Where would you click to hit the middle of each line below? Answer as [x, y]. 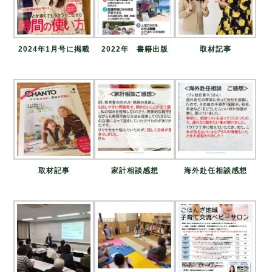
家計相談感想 [134, 171]
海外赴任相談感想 [216, 171]
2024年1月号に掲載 [54, 49]
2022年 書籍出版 [134, 49]
